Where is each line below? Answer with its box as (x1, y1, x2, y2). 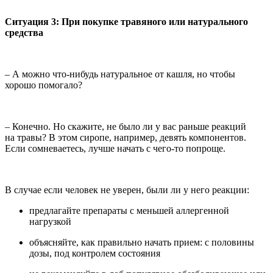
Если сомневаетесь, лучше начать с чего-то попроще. (5, 143, 225, 154)
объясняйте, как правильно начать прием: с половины (29, 236, 254, 247)
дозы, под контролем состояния (29, 247, 160, 258)
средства (5, 27, 43, 38)
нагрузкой (29, 216, 71, 227)
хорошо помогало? (5, 79, 82, 90)
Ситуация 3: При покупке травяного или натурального (5, 16, 248, 27)
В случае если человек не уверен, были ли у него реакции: (5, 184, 252, 195)
